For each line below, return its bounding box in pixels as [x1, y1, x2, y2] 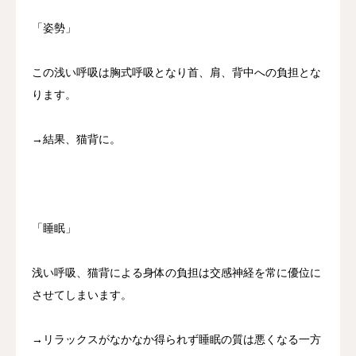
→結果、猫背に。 [32, 133, 121, 146]
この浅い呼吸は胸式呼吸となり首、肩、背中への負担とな [32, 67, 321, 79]
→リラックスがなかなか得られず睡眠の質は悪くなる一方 [32, 334, 321, 346]
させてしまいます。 [32, 289, 132, 302]
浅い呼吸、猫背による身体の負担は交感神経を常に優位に [32, 267, 321, 280]
